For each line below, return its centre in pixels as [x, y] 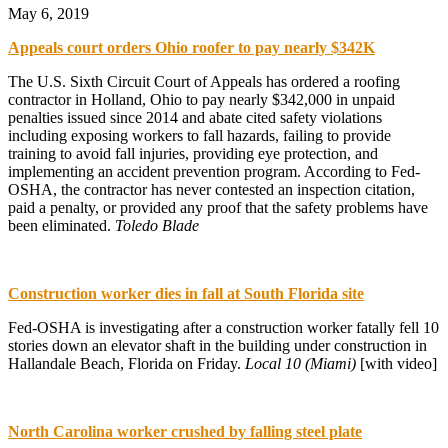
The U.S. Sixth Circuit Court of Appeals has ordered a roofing [204, 81]
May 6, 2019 [48, 13]
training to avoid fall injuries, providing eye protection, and [193, 153]
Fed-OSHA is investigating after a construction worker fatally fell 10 [223, 327]
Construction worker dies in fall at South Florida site [186, 293]
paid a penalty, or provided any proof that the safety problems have [218, 207]
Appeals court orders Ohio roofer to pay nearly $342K [191, 47]
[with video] [396, 363]
